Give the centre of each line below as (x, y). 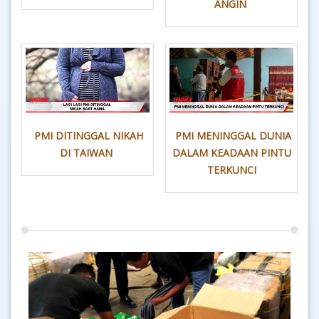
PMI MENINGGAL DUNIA (231, 135)
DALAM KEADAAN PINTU (231, 152)
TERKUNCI (231, 169)
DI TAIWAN (87, 152)
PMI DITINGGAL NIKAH (88, 135)
